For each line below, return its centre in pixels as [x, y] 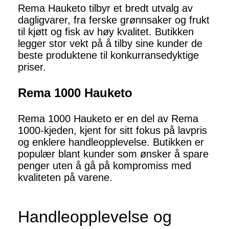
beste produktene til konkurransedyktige [108, 55]
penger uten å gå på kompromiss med [105, 166]
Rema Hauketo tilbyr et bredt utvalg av [105, 8]
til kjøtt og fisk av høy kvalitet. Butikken [106, 32]
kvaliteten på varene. [65, 178]
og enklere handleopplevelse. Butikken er [111, 142]
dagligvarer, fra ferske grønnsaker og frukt [114, 20]
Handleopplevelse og [95, 217]
